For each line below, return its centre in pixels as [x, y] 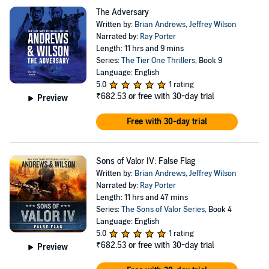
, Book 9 [208, 61]
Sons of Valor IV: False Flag [145, 161]
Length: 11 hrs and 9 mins [140, 49]
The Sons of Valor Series [163, 210]
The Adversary [122, 12]
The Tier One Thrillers [158, 61]
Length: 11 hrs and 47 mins [142, 198]
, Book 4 [218, 210]
